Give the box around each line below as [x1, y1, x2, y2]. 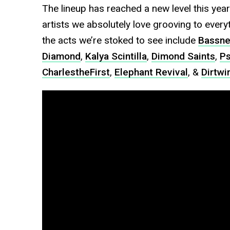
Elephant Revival [114, 66, 188, 79]
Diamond [42, 50, 81, 63]
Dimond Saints [151, 50, 215, 63]
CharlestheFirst [42, 66, 110, 79]
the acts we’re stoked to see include [42, 34, 198, 47]
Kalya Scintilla [85, 50, 147, 63]
